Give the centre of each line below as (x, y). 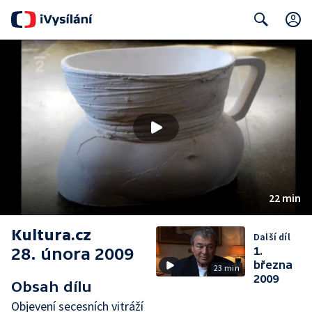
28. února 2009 (72, 254)
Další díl (272, 237)
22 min (285, 198)
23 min (226, 268)
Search (258, 47)
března (273, 265)
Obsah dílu (52, 287)
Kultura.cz (51, 235)
